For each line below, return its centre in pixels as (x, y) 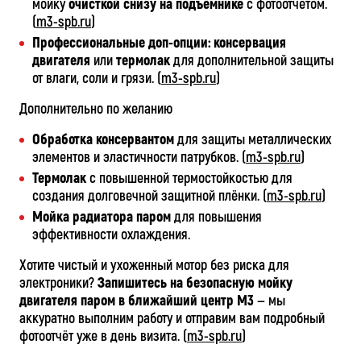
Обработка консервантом (103, 140)
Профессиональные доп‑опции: (121, 43)
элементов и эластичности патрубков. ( (139, 158)
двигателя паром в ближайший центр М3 (137, 301)
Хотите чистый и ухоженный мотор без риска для (154, 266)
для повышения (216, 217)
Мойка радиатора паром (102, 217)
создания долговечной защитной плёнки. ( (149, 196)
